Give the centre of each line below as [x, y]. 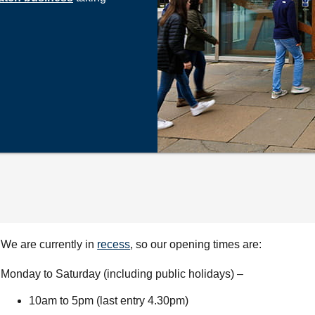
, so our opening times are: [196, 244]
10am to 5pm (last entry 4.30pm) [110, 301]
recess [114, 244]
